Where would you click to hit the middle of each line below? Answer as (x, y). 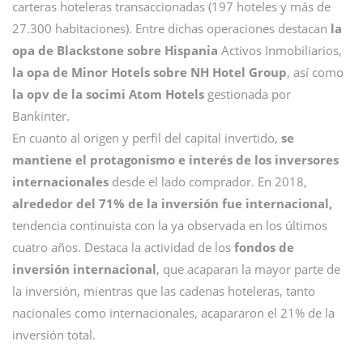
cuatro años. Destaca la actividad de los (123, 248)
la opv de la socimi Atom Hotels (108, 94)
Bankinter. (41, 116)
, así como (315, 73)
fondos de (264, 248)
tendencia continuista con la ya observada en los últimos (170, 226)
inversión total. (54, 335)
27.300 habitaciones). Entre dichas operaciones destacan (171, 29)
